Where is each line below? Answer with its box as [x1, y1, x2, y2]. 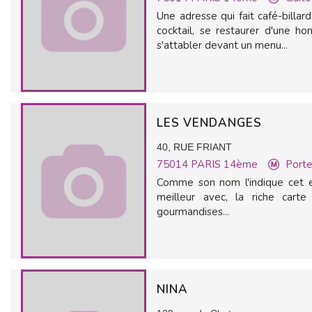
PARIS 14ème [191, 157, 258, 171]
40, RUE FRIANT [157, 141, 232, 153]
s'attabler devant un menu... [157, 38, 288, 52]
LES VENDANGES [157, 115, 265, 131]
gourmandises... [157, 205, 229, 219]
